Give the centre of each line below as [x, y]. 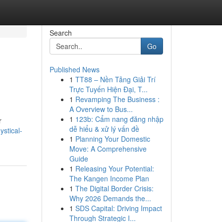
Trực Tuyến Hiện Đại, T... [108, 89]
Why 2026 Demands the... [110, 198]
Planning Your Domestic [112, 139]
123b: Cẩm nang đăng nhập [119, 119]
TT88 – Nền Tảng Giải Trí [115, 79]
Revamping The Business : [117, 99]
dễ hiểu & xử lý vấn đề [104, 129]
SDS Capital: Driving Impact [118, 208]
